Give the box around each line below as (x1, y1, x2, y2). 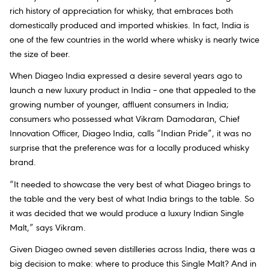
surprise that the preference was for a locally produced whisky (10, 144, 249, 154)
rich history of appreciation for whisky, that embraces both (10, 7, 233, 17)
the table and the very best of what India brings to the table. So (10, 194, 254, 204)
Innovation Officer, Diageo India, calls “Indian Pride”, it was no (10, 129, 251, 139)
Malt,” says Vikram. (10, 223, 86, 233)
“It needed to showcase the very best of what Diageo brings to (10, 180, 250, 190)
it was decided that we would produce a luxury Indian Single (10, 208, 244, 219)
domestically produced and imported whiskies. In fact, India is (10, 21, 249, 31)
